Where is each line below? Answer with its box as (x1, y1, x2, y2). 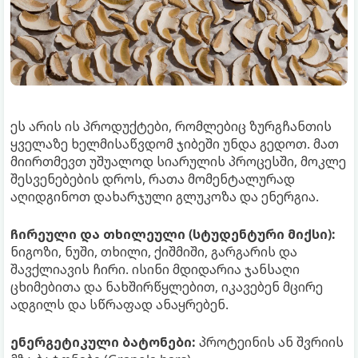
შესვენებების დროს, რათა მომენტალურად (10, 170, 295, 189)
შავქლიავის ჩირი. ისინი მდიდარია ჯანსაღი (10, 261, 300, 279)
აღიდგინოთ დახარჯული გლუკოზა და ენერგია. (10, 188, 319, 206)
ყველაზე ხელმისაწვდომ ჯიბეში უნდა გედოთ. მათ (10, 135, 339, 153)
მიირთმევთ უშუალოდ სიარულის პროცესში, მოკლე (10, 153, 346, 171)
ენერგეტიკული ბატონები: (10, 333, 196, 352)
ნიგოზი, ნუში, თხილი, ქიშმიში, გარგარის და (10, 243, 297, 261)
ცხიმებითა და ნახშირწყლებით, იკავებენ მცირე (10, 278, 323, 296)
